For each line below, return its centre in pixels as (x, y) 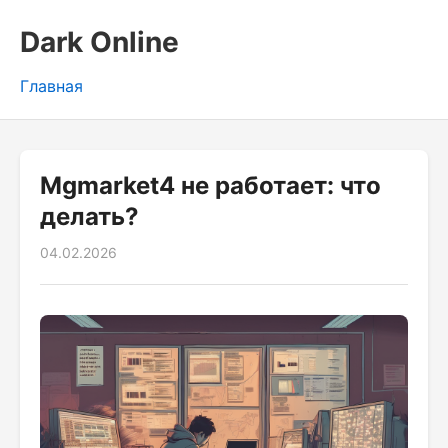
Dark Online (99, 42)
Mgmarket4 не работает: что (210, 185)
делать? (89, 216)
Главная (51, 86)
